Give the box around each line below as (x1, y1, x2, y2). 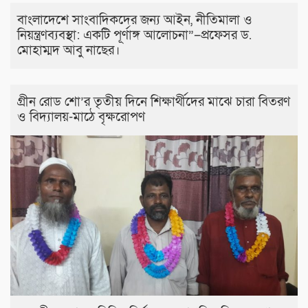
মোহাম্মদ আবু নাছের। (17, 41, 120, 59)
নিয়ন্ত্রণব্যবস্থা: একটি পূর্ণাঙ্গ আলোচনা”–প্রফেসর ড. (17, 26, 252, 44)
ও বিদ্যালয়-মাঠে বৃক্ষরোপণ (17, 108, 145, 126)
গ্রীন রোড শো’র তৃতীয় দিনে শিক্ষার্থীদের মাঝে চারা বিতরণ (17, 93, 290, 111)
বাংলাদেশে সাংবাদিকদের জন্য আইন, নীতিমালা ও (17, 11, 252, 29)
